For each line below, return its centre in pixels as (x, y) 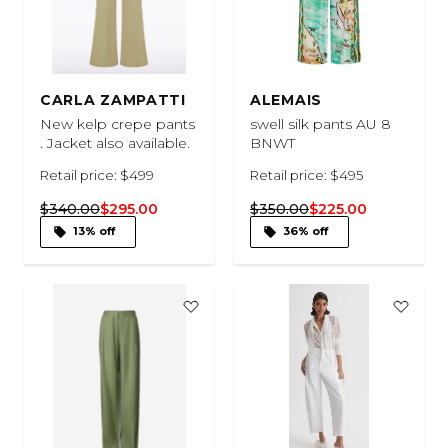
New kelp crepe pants (117, 123)
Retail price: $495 (306, 174)
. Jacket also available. (115, 142)
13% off (94, 231)
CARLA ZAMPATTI (113, 99)
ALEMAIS (286, 99)
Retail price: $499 (97, 174)
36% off (305, 231)
